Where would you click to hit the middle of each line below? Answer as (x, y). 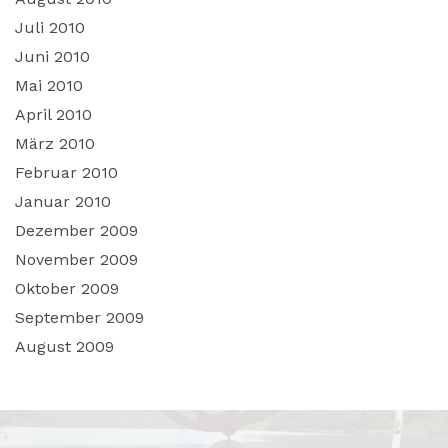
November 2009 (76, 259)
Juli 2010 (50, 27)
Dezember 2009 (76, 230)
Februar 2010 (66, 172)
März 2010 (55, 143)
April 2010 (53, 114)
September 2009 (79, 317)
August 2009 (64, 346)
